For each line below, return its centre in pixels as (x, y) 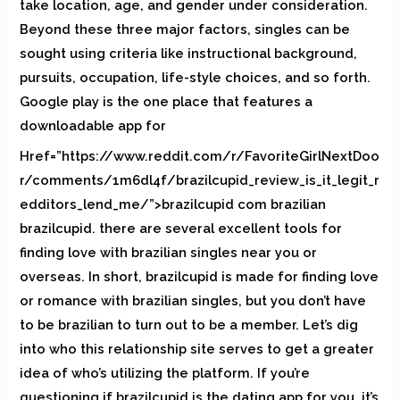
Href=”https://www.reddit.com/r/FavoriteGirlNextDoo (200, 155)
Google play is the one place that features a (167, 101)
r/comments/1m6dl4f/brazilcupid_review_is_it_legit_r (200, 179)
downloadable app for (93, 125)
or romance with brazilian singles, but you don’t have (193, 300)
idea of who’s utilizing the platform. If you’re (165, 372)
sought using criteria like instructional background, (189, 53)
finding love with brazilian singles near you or (169, 252)
